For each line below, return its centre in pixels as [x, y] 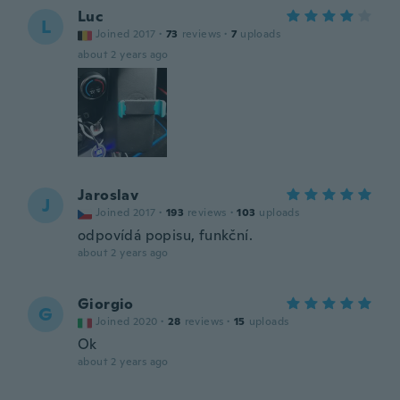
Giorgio [106, 304]
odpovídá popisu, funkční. [165, 235]
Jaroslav [108, 195]
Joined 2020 [127, 321]
